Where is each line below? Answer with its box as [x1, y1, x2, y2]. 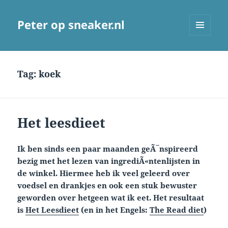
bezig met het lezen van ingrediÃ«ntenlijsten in [17, 156, 201, 166]
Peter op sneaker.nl [17, 17, 125, 33]
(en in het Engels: [79, 205, 150, 215]
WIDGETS [189, 52, 218, 62]
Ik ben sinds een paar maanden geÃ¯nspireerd [17, 144, 198, 154]
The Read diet [150, 205, 204, 215]
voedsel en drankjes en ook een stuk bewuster [17, 180, 197, 191]
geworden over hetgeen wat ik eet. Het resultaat [17, 192, 205, 203]
